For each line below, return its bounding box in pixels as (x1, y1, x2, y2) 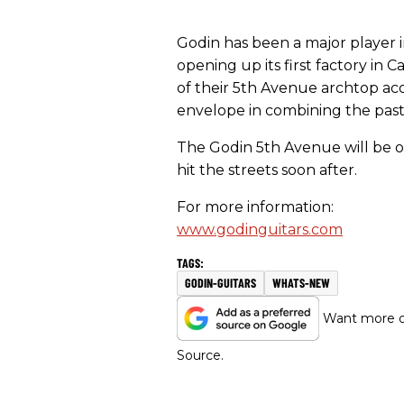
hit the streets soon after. (177, 161, 361, 179)
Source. (177, 346, 224, 363)
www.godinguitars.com (177, 220, 343, 238)
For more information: (177, 197, 334, 216)
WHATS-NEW (272, 274, 330, 290)
